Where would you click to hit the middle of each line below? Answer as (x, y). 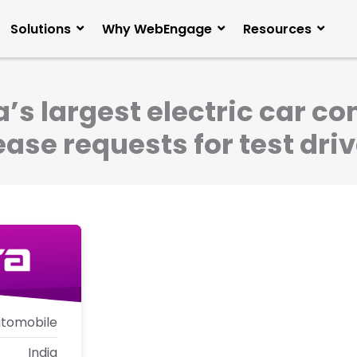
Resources (277, 29)
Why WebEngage (157, 29)
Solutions (41, 29)
